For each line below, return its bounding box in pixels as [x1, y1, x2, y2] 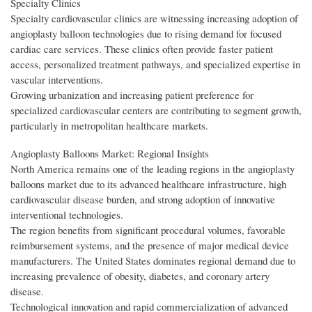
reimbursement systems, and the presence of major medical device [10, 238, 289, 252]
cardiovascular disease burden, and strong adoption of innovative [10, 192, 275, 206]
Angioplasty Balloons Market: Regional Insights [10, 146, 209, 160]
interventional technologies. [10, 208, 123, 221]
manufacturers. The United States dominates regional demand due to [10, 253, 295, 267]
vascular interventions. [10, 72, 103, 87]
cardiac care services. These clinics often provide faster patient [10, 42, 273, 56]
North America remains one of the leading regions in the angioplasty [10, 162, 295, 175]
